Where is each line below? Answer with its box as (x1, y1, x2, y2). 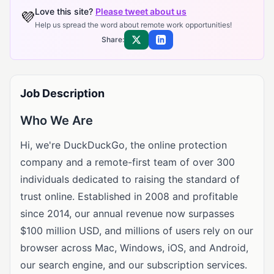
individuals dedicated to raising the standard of (20, 173, 240, 185)
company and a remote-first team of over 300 (20, 156, 235, 168)
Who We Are (20, 113, 93, 128)
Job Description (20, 87, 105, 100)
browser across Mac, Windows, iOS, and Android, (20, 242, 248, 254)
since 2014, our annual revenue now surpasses (20, 207, 234, 220)
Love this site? (35, 6, 95, 17)
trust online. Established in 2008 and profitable (20, 190, 238, 202)
